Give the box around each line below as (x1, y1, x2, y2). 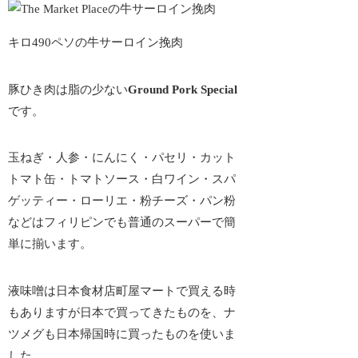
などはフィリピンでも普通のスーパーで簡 (8, 216, 237, 229)
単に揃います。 (8, 237, 93, 251)
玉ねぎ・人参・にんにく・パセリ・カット (8, 151, 237, 165)
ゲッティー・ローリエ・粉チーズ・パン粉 (8, 194, 237, 208)
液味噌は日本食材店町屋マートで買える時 (8, 284, 237, 297)
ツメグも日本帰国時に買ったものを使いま (8, 327, 237, 340)
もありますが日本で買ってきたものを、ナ (8, 305, 237, 319)
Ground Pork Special (128, 82, 238, 96)
